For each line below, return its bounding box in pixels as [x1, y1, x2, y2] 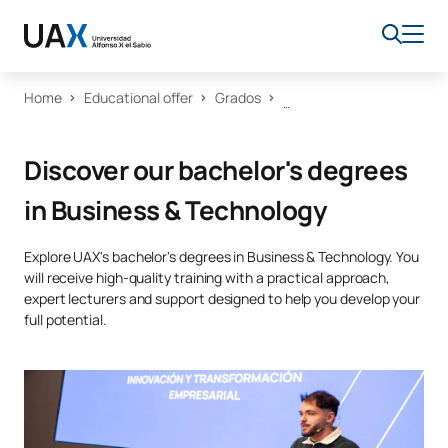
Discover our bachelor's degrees [24, 152, 408, 188]
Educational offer [84, 88, 193, 107]
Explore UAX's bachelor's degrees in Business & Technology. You [24, 247, 420, 266]
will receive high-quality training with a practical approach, [24, 268, 391, 287]
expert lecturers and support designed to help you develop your [24, 289, 421, 308]
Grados [215, 88, 261, 107]
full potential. [24, 310, 107, 329]
